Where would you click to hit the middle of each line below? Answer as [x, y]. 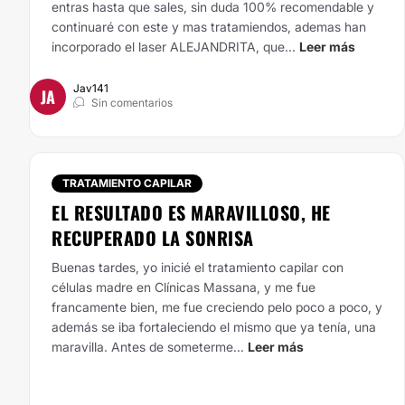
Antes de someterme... [178, 347]
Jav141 [91, 88]
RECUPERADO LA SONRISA [153, 238]
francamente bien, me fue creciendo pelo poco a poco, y [217, 307]
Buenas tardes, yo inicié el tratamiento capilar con [198, 267]
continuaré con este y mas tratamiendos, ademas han [209, 27]
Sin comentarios [132, 103]
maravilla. [80, 347]
